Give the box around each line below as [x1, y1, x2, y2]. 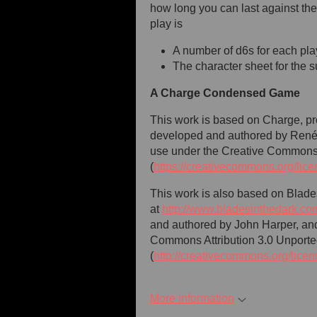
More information [150, 292, 234, 304]
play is [150, 18, 185, 30]
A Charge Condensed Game [150, 87, 300, 99]
